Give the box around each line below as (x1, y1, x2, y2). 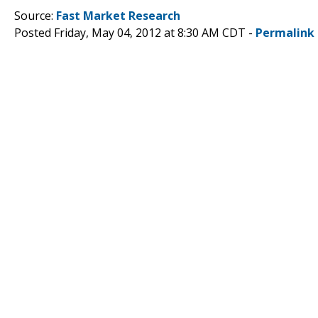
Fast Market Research (56, 7, 180, 23)
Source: (14, 7, 56, 23)
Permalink (256, 24, 314, 40)
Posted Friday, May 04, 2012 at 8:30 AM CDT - (14, 24, 256, 40)
